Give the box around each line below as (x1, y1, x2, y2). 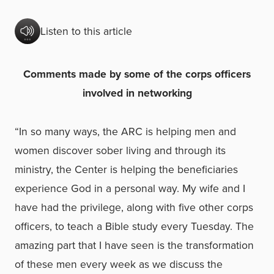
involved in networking (82, 85, 192, 101)
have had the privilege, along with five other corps (15, 199, 253, 215)
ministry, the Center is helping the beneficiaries (15, 161, 238, 177)
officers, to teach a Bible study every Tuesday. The (15, 218, 254, 234)
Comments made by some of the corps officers (23, 66, 251, 82)
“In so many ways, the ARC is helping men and (15, 124, 236, 139)
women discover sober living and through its (15, 143, 226, 158)
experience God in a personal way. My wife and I (15, 180, 245, 196)
